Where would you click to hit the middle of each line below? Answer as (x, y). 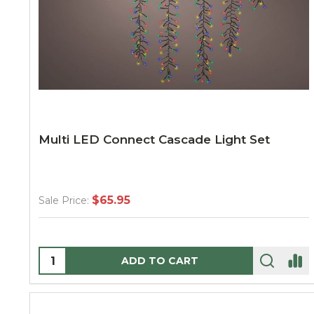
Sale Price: (64, 200)
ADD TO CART (160, 261)
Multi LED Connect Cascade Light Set (154, 139)
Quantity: (66, 256)
